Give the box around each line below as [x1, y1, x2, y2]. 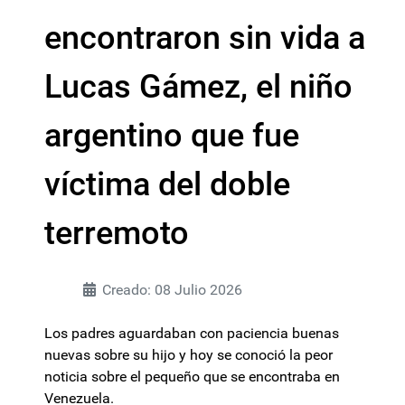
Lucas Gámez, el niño [44, 68, 353, 106]
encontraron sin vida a [44, 19, 365, 57]
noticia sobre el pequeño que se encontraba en [44, 368, 340, 385]
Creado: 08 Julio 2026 [102, 281, 242, 298]
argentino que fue [44, 117, 299, 155]
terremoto [44, 214, 189, 252]
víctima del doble [44, 165, 290, 203]
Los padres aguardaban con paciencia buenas [44, 325, 339, 342]
